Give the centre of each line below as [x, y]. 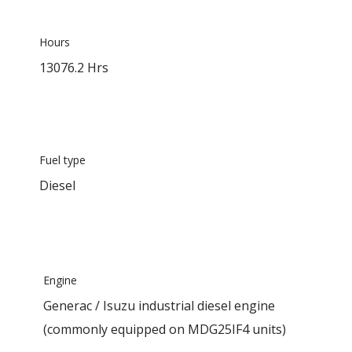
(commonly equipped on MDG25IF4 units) [165, 329]
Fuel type [62, 160]
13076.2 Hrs [74, 68]
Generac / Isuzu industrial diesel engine [159, 305]
